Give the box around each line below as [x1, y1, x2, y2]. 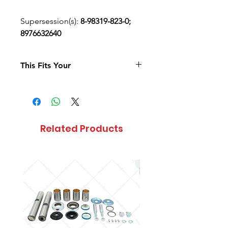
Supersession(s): [20, 16, 80, 26]
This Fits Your [20, 60, 71, 70]
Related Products [40, 122, 123, 135]
